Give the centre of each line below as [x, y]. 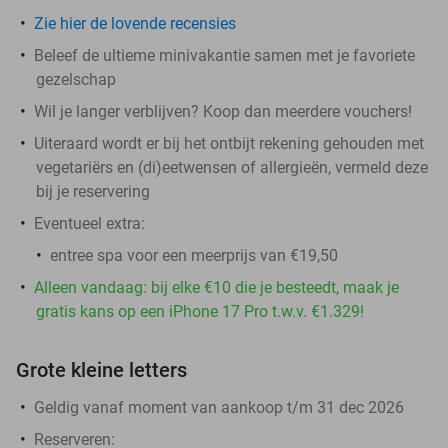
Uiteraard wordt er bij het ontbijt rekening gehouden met [229, 143]
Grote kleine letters [101, 369]
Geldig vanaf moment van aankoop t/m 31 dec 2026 [219, 407]
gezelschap [76, 79]
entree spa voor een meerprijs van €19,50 [194, 255]
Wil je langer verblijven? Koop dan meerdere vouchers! [223, 111]
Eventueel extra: [89, 223]
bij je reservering [93, 191]
